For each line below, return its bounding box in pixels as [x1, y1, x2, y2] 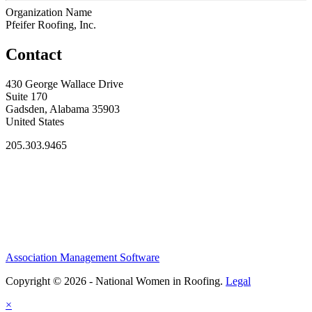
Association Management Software [6, 251, 159, 264]
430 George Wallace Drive [6, 77, 123, 90]
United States [6, 115, 64, 127]
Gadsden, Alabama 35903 [6, 102, 120, 115]
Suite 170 [6, 90, 47, 102]
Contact [6, 45, 62, 63]
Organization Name [6, 6, 92, 18]
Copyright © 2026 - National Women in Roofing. [6, 275, 226, 288]
